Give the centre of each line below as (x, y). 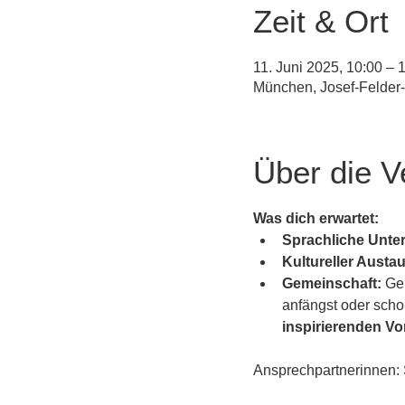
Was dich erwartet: (316, 218)
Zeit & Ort (321, 21)
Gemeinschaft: (332, 283)
